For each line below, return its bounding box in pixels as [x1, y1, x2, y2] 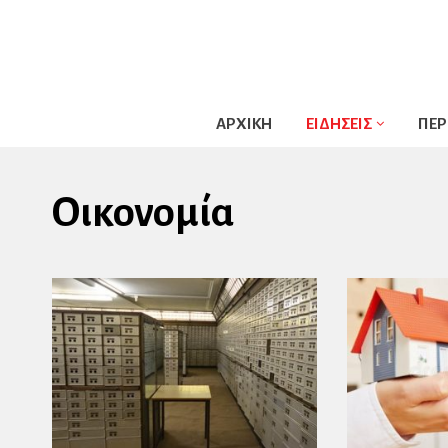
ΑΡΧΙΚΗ [215, 115, 272, 132]
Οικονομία [52, 190, 235, 235]
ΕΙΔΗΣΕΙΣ [305, 115, 372, 132]
